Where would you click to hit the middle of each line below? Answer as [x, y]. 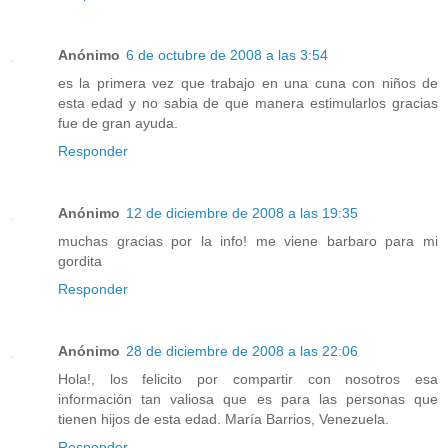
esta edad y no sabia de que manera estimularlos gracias [248, 103]
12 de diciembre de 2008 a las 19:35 [242, 213]
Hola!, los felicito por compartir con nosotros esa [248, 379]
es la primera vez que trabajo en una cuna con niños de [248, 83]
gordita [80, 261]
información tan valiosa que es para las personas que [248, 399]
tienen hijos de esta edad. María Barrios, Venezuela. [223, 419]
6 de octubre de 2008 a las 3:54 [227, 55]
